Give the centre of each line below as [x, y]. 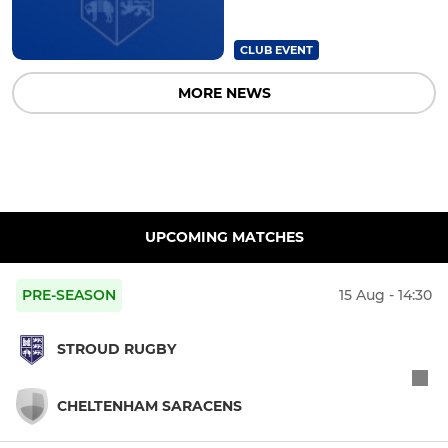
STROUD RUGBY [116, 349]
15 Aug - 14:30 [385, 294]
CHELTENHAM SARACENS [149, 405]
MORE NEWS [224, 92]
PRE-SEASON [69, 294]
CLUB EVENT [276, 49]
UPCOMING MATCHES [224, 236]
